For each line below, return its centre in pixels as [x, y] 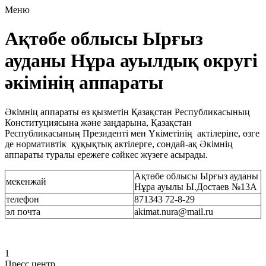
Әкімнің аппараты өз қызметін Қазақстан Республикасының [127, 112]
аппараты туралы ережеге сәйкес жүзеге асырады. [106, 154]
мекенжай [26, 181]
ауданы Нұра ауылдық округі [131, 61]
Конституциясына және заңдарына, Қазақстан [98, 122]
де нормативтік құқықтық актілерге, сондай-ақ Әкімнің [119, 144]
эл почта [23, 211]
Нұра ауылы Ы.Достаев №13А [196, 186]
